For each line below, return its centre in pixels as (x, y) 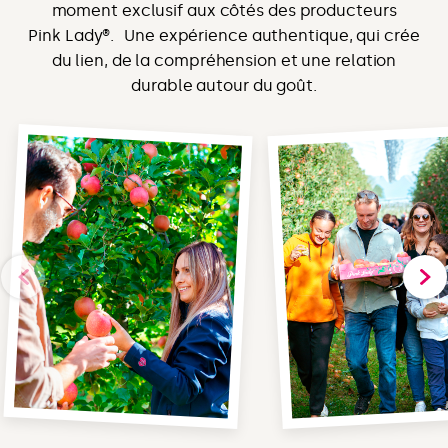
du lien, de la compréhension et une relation (224, 60)
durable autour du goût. (224, 85)
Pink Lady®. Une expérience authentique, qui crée (224, 35)
